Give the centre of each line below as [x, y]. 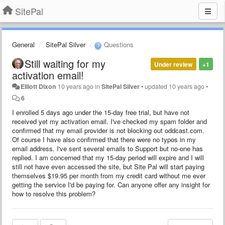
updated [157, 86]
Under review [174, 64]
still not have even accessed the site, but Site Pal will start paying [108, 166]
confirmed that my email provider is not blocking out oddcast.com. [108, 130]
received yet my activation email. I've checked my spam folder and [109, 121]
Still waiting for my [65, 63]
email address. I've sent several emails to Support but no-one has [107, 148]
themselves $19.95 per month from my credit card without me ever [109, 175]
